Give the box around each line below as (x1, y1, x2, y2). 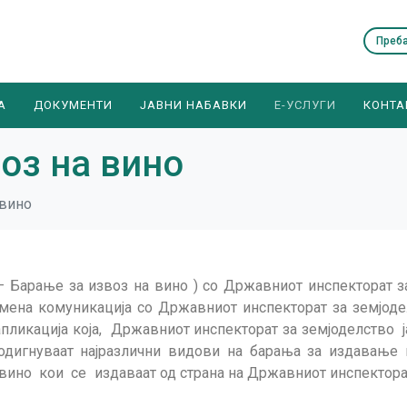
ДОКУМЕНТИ (34, 97, 113, 112)
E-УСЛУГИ (274, 97, 336, 112)
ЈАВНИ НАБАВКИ (140, 97, 247, 112)
